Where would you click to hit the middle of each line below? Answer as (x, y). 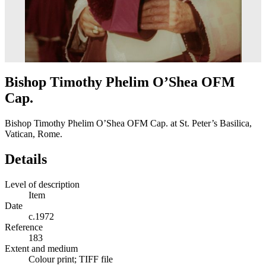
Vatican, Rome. (34, 134)
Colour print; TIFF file (71, 259)
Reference (24, 227)
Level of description (42, 184)
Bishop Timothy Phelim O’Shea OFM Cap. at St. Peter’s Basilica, (128, 123)
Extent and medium (41, 248)
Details (26, 159)
